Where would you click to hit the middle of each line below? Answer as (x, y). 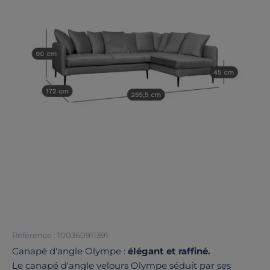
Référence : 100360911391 (60, 235)
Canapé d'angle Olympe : (70, 251)
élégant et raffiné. (169, 251)
